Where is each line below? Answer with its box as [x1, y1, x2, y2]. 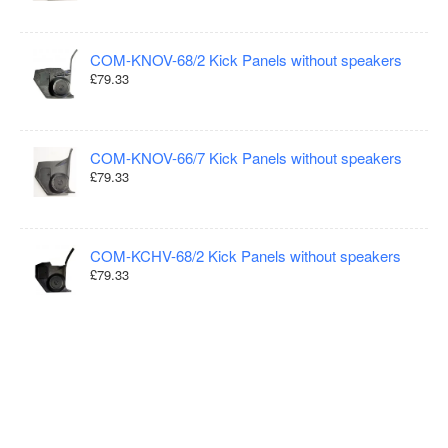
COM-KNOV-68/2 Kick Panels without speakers [90, 49, 402, 71]
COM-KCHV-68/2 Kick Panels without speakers [90, 245, 401, 267]
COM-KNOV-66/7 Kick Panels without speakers [90, 147, 402, 169]
